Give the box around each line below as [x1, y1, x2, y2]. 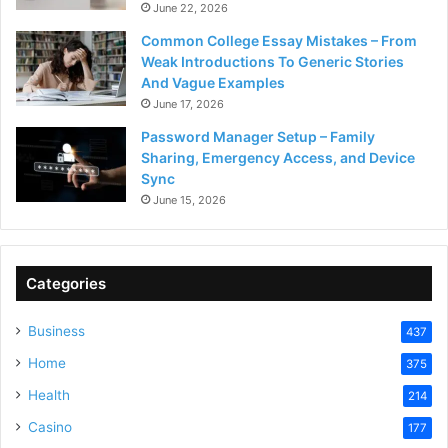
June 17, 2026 [153, 97, 224, 112]
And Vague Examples [141, 74, 285, 92]
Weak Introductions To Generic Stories [141, 53, 404, 71]
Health [28, 387, 70, 404]
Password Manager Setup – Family [141, 128, 375, 146]
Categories [26, 274, 106, 294]
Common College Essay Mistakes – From [141, 32, 417, 50]
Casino [28, 419, 72, 436]
